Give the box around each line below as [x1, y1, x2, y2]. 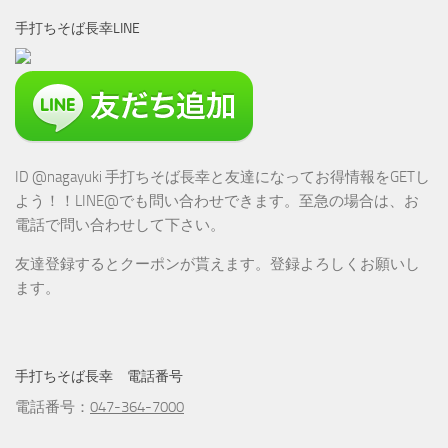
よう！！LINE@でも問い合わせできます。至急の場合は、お [15, 191, 419, 210]
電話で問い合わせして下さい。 [15, 215, 225, 234]
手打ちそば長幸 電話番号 [15, 367, 183, 385]
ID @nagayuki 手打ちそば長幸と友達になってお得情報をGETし [15, 167, 430, 186]
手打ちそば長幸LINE [15, 19, 154, 37]
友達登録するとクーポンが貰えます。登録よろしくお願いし [15, 254, 420, 273]
